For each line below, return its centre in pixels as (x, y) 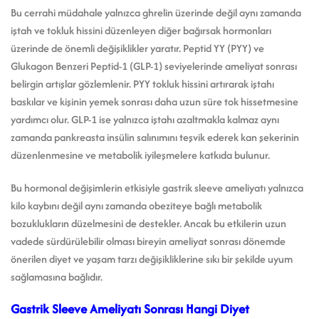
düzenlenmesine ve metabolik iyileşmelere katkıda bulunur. (140, 155)
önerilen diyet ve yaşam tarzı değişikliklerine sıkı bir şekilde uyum (152, 258)
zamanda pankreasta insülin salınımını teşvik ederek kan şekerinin (155, 137)
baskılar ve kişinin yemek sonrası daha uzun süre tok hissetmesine (155, 102)
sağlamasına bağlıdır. (57, 276)
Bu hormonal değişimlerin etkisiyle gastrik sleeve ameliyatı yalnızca (157, 187)
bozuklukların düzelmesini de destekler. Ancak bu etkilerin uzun (148, 223)
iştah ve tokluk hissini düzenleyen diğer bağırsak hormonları (141, 31)
